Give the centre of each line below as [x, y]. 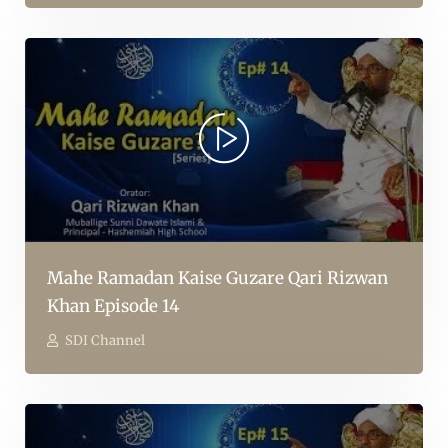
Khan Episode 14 [113, 306]
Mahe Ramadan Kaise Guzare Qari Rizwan [217, 278]
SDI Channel [105, 341]
